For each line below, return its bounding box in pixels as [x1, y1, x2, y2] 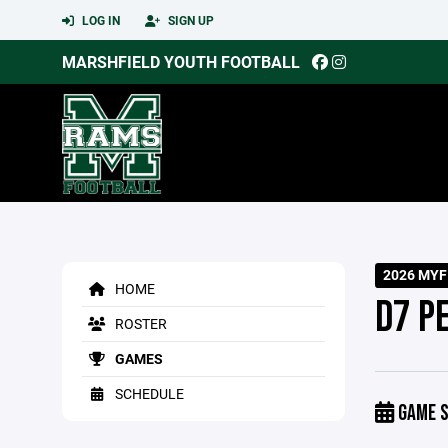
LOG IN [79, 12, 120, 28]
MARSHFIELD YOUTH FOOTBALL [62, 51, 300, 72]
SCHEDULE [112, 384, 184, 403]
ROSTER [112, 314, 167, 333]
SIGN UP [165, 12, 214, 28]
